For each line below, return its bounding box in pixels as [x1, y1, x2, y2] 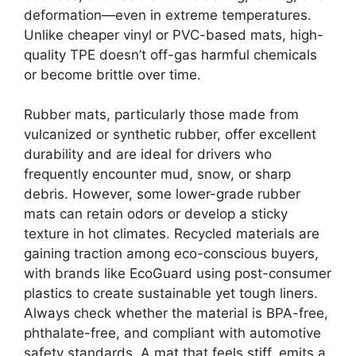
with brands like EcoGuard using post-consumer [24, 265, 331, 282]
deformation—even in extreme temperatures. [24, 6, 311, 23]
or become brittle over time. [24, 66, 201, 83]
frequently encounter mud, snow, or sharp [24, 166, 291, 183]
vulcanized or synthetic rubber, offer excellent [24, 126, 316, 143]
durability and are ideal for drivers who [24, 146, 272, 163]
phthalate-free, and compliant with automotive [24, 325, 321, 342]
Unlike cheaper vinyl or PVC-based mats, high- [24, 26, 323, 43]
